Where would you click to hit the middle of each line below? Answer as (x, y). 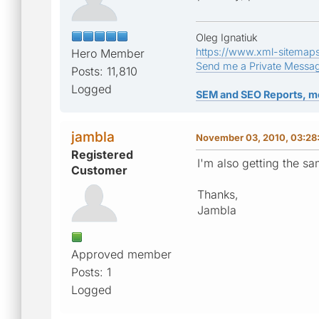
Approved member (121, 254)
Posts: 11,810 (104, 71)
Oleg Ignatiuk (227, 37)
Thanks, (218, 194)
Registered (102, 154)
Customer (99, 170)
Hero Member (108, 53)
